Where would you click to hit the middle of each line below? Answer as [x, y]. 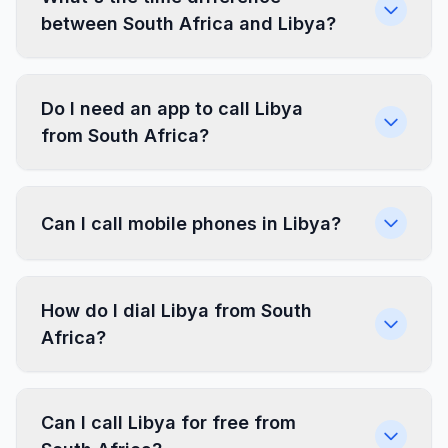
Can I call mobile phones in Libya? [191, 223]
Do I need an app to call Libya [172, 108]
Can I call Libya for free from [168, 422]
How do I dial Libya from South [176, 310]
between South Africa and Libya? [188, 23]
